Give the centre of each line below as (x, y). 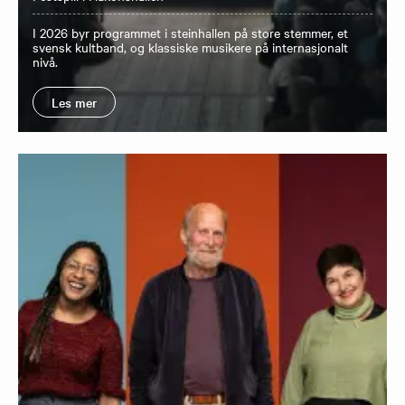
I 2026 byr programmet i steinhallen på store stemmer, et (190, 33)
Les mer (74, 103)
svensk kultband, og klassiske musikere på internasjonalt (190, 47)
